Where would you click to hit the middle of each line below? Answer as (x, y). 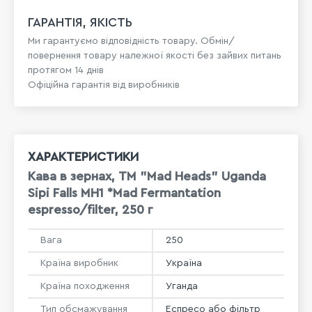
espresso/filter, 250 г (91, 210)
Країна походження (85, 286)
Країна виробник (79, 263)
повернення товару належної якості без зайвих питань (155, 56)
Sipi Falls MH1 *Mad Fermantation (124, 193)
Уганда (182, 286)
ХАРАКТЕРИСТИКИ (83, 157)
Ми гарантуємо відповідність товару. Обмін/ (131, 41)
